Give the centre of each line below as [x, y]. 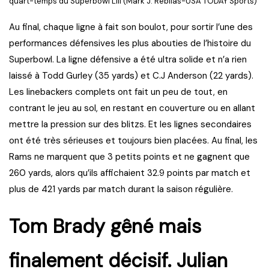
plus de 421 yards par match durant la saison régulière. [123, 189]
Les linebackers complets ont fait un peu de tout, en [118, 92]
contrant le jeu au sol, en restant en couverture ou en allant [132, 108]
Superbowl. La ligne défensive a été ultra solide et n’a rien [128, 60]
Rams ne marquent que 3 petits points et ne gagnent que [129, 157]
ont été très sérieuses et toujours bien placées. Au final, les [133, 141]
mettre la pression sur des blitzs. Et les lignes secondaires [130, 125]
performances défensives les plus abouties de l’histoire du [130, 44]
